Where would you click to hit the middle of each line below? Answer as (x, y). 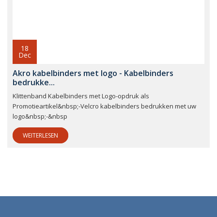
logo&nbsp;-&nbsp (40, 116)
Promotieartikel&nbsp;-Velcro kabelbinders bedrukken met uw (104, 106)
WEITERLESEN (40, 136)
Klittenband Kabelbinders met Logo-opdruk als (81, 96)
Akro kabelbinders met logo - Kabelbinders (93, 73)
